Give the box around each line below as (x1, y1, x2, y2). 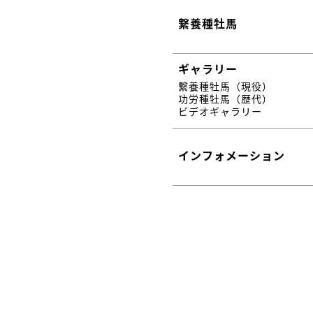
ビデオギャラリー (177, 103, 262, 118)
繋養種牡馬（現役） (177, 78, 272, 93)
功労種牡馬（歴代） (177, 91, 272, 105)
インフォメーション (177, 146, 285, 163)
